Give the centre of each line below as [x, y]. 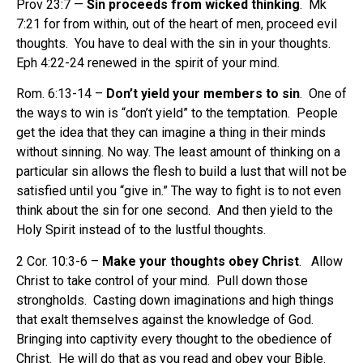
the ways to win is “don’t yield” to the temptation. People [177, 113]
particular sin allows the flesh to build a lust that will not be [181, 172]
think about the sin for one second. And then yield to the [175, 211]
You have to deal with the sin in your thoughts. [203, 43]
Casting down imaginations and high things [214, 300]
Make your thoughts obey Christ [201, 261]
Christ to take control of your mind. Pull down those [162, 280]
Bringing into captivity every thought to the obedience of [174, 339]
